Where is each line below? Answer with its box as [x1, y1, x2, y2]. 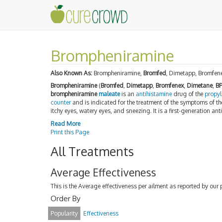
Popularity [51, 210, 78, 217]
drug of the [172, 90, 205, 98]
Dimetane [187, 82, 213, 89]
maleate [99, 90, 120, 98]
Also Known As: [51, 69, 92, 77]
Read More [51, 119, 80, 127]
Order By [51, 193, 80, 203]
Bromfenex [156, 82, 184, 89]
